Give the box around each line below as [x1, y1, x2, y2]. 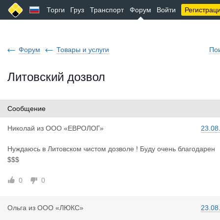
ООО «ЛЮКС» [37, 204, 83, 212]
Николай [7, 124, 35, 132]
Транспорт [90, 6, 124, 14]
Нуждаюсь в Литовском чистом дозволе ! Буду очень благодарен [7, 145, 215, 153]
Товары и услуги [56, 46, 109, 54]
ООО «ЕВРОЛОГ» [46, 124, 104, 132]
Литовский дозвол [7, 70, 105, 83]
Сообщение [7, 105, 46, 112]
